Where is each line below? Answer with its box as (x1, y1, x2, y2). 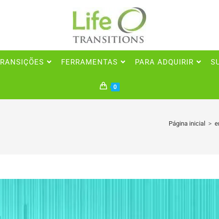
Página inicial (169, 120, 205, 127)
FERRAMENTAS (61, 58, 118, 66)
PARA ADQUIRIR (134, 58, 194, 66)
